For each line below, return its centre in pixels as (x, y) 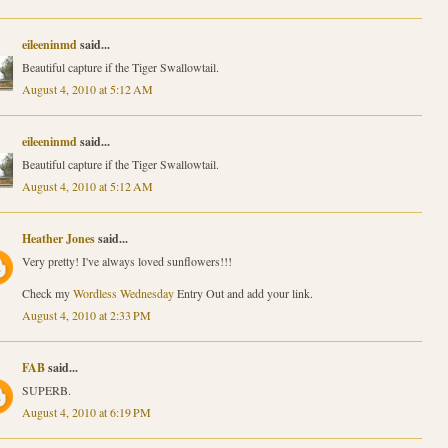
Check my (47, 292)
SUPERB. (46, 389)
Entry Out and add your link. (243, 292)
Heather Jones (58, 238)
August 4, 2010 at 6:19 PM (86, 411)
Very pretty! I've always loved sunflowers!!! (126, 260)
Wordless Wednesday (123, 292)
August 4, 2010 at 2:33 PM (86, 314)
